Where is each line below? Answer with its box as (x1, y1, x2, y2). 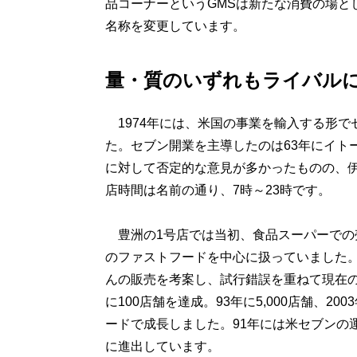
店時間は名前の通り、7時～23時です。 (104, 183, 331, 197)
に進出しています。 (104, 339, 220, 353)
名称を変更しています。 (104, 19, 245, 33)
